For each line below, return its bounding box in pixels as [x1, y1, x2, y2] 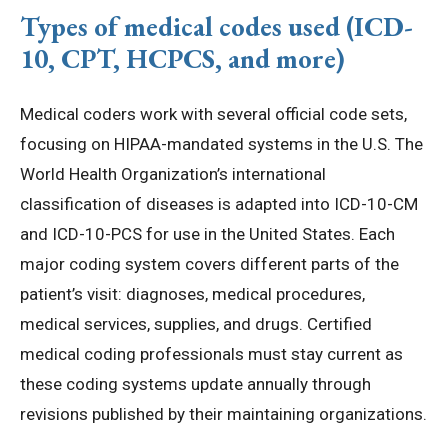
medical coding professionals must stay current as [20, 344, 403, 365]
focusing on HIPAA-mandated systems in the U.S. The [20, 134, 423, 155]
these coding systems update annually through [20, 374, 371, 395]
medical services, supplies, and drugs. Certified [20, 314, 372, 335]
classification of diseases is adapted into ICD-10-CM [20, 194, 418, 215]
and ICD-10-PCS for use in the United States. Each [20, 224, 395, 245]
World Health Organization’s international [20, 164, 326, 185]
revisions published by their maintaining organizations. [20, 404, 427, 425]
